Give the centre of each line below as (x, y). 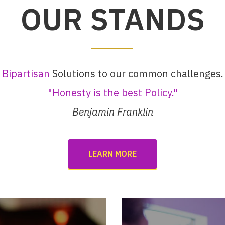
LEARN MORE (113, 154)
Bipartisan (26, 74)
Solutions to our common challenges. (136, 74)
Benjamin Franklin (113, 112)
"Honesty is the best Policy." (113, 93)
